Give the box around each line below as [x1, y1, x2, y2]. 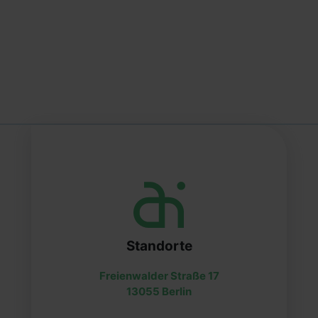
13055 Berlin [126, 285, 192, 299]
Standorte [126, 238, 192, 255]
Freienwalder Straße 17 [99, 269, 219, 283]
